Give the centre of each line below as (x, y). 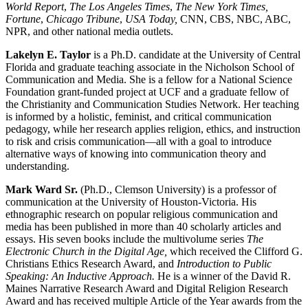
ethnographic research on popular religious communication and (142, 214)
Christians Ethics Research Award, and (91, 263)
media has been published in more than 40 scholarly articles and (143, 226)
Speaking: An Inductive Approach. (81, 276)
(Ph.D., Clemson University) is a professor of (177, 189)
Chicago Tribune (83, 19)
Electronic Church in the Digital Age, (88, 251)
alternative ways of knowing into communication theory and (136, 153)
